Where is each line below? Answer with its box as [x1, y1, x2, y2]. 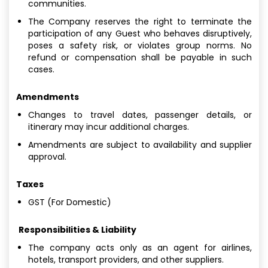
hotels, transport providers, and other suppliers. [28, 253, 224, 266]
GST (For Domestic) [28, 196, 111, 208]
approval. [28, 150, 66, 163]
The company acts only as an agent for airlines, [28, 241, 252, 254]
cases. [28, 63, 54, 75]
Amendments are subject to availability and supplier [28, 138, 252, 151]
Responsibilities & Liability [19, 223, 136, 236]
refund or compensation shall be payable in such [28, 51, 252, 63]
